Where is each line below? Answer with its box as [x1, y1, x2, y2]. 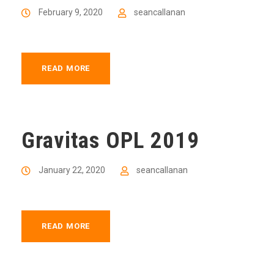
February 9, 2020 [39, 7, 103, 17]
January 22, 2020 [39, 165, 105, 175]
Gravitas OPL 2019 [21, 127, 199, 154]
